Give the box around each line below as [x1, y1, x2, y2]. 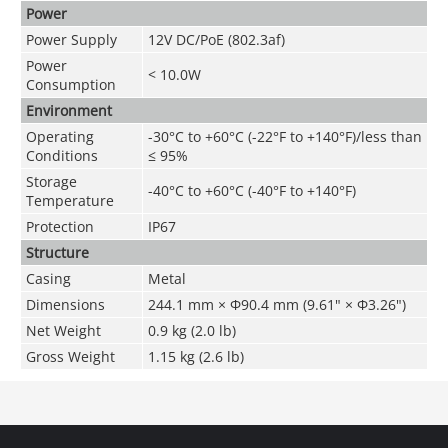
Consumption [25, 74, 116, 94]
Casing [25, 268, 71, 288]
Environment [25, 100, 112, 120]
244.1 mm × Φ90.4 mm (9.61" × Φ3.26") [147, 294, 406, 314]
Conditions [25, 145, 98, 165]
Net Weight [25, 320, 101, 340]
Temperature [25, 190, 114, 210]
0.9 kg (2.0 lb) [147, 320, 236, 340]
